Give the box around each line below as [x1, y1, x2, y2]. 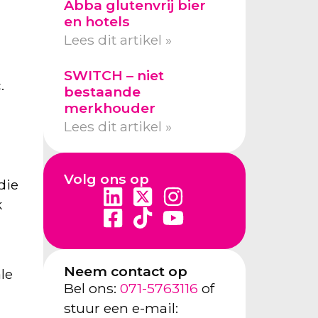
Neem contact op [63, 263, 187, 280]
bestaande [63, 82, 141, 100]
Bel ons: [63, 280, 120, 297]
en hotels [63, 12, 130, 30]
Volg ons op [63, 170, 149, 188]
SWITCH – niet [63, 66, 164, 84]
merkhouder [63, 99, 155, 116]
